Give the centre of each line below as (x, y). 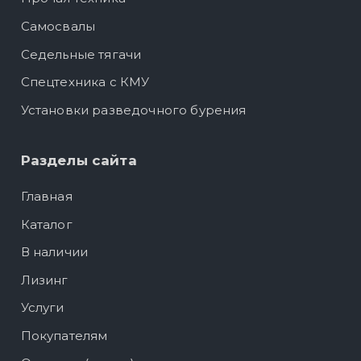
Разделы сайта (79, 160)
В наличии (54, 252)
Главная (46, 196)
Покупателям (64, 335)
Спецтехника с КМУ (85, 82)
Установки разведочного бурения (133, 110)
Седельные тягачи (81, 54)
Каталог (46, 224)
